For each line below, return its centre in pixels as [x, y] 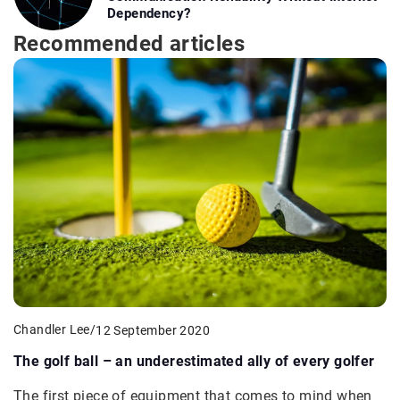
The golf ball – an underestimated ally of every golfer [194, 362]
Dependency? [149, 14]
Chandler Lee [52, 330]
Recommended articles [129, 44]
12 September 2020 [153, 330]
